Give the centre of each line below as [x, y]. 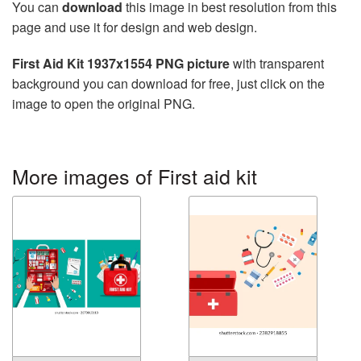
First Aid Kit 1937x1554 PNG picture [121, 63]
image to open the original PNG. [104, 103]
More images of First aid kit [135, 175]
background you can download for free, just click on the [168, 83]
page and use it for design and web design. [135, 27]
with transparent [277, 63]
